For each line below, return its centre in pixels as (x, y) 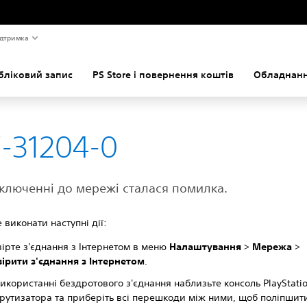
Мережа (272, 247)
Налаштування (206, 247)
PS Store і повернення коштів (163, 75)
